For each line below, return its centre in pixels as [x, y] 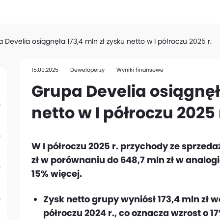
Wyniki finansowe [140, 70]
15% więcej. [57, 174]
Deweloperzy [87, 70]
